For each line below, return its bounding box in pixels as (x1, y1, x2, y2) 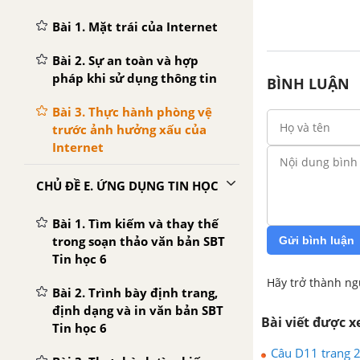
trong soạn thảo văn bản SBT (52, 233, 225, 249)
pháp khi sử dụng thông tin (52, 70, 217, 86)
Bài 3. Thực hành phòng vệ (52, 104, 212, 120)
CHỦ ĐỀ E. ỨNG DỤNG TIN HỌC (36, 178, 219, 194)
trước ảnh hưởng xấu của (52, 121, 207, 137)
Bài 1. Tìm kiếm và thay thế (52, 215, 219, 231)
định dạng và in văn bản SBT (52, 302, 223, 318)
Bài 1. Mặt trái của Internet (52, 18, 218, 35)
